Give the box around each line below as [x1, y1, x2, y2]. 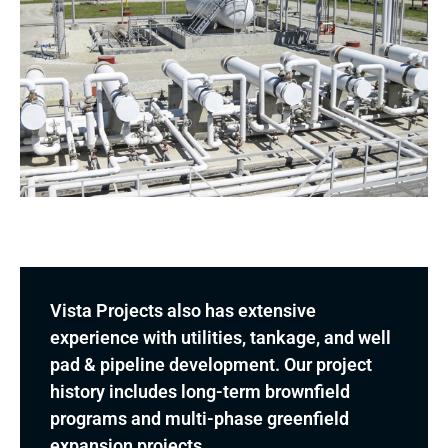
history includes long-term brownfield [50, 380, 350, 402]
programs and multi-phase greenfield [50, 407, 349, 429]
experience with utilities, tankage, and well [50, 326, 391, 348]
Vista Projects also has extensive [50, 299, 316, 321]
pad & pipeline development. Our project [50, 353, 372, 375]
